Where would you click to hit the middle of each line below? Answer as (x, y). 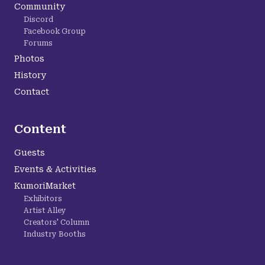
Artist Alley (45, 211)
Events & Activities (55, 169)
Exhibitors (43, 199)
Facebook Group (55, 31)
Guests (30, 153)
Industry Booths (55, 234)
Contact (32, 92)
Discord (38, 20)
